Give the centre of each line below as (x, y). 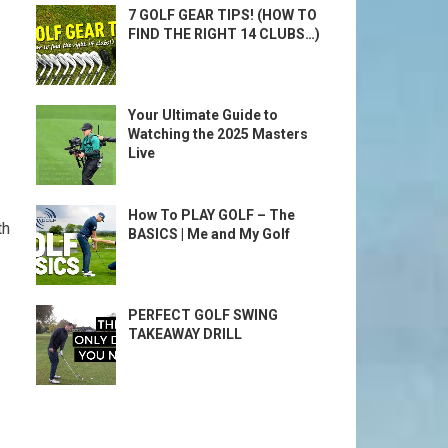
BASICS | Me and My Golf (209, 234)
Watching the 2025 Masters (218, 134)
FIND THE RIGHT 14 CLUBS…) (224, 34)
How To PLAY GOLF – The (211, 215)
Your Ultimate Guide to (203, 115)
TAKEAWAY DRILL (185, 334)
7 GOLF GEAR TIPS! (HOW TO (222, 15)
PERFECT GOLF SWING (203, 315)
